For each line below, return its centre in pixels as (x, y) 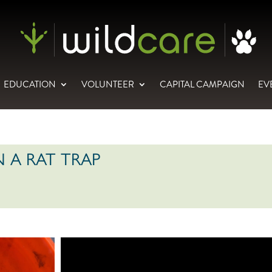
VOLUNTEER (108, 84)
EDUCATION (30, 84)
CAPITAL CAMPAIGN (202, 84)
